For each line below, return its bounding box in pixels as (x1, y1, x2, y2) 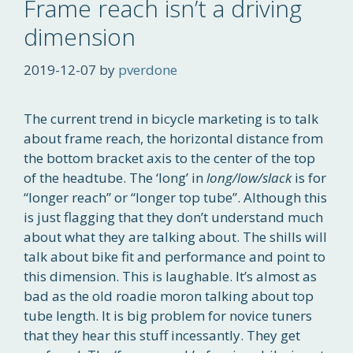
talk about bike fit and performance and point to (24, 247, 325, 266)
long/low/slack (206, 168, 292, 187)
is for (292, 168, 326, 187)
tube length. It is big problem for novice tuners (24, 306, 312, 325)
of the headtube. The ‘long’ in (24, 168, 206, 187)
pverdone (118, 60, 177, 79)
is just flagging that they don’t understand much (24, 207, 323, 226)
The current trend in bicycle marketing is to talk (24, 109, 318, 128)
